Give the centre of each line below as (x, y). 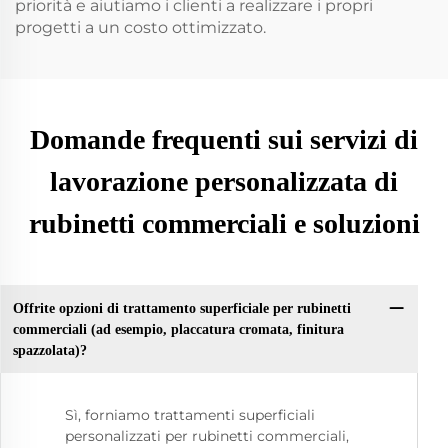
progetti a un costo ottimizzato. (140, 27)
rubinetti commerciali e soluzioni (224, 223)
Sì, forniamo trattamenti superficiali (190, 415)
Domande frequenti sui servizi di (224, 139)
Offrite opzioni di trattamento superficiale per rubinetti (181, 308)
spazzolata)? (49, 350)
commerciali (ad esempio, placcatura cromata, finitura (178, 329)
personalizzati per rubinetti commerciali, (207, 436)
